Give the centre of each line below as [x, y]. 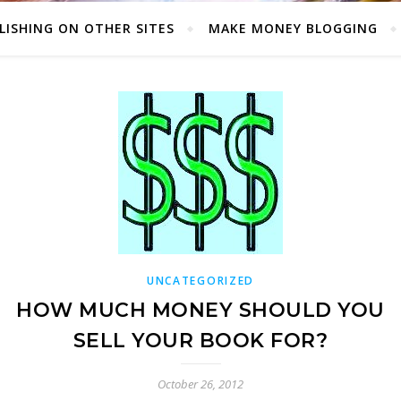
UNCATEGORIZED [200, 281]
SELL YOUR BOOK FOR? [200, 341]
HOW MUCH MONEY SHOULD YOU [200, 310]
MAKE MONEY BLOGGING [293, 28]
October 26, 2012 [200, 384]
